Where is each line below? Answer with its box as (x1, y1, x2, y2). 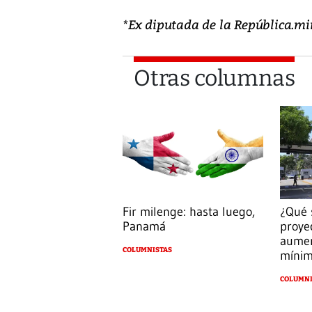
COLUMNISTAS (123, 246, 172, 255)
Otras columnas (134, 64, 295, 91)
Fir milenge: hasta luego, (123, 204, 255, 220)
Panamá (123, 219, 166, 235)
